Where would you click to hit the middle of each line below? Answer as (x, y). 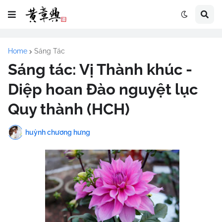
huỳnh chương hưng (58, 132)
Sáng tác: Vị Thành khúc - (100, 69)
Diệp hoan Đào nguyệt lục (103, 89)
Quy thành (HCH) (69, 109)
